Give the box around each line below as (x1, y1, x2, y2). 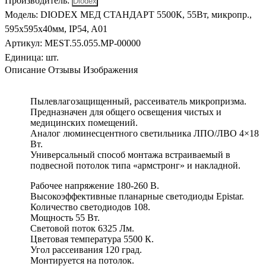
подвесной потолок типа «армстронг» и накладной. (30, 160, 240, 170)
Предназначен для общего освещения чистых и (30, 106, 221, 117)
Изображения (83, 64, 138, 75)
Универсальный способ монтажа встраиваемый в (30, 149, 230, 160)
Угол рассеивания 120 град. (30, 244, 142, 255)
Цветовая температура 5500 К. (30, 233, 154, 244)
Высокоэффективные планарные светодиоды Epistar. (30, 191, 244, 201)
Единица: (5, 52, 43, 62)
